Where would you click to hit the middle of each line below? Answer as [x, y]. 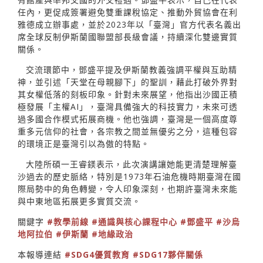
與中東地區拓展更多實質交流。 [79, 201]
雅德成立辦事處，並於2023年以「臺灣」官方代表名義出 [129, 24]
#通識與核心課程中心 [134, 221]
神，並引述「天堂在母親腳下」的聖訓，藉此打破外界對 [128, 82]
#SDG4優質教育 [97, 254]
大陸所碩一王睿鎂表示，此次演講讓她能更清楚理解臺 [131, 164]
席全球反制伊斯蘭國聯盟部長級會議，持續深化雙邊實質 [128, 36]
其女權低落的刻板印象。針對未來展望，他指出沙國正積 [128, 94]
